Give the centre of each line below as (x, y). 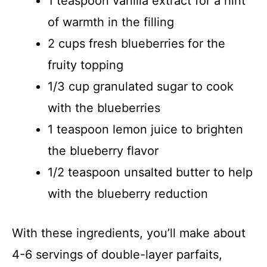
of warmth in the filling (111, 22)
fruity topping (86, 65)
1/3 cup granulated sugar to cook (141, 86)
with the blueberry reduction (128, 193)
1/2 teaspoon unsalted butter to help (150, 172)
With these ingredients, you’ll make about (129, 233)
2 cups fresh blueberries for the (136, 43)
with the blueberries (104, 108)
